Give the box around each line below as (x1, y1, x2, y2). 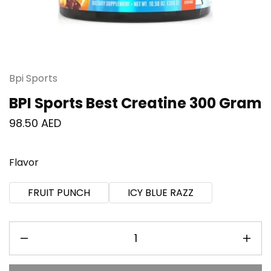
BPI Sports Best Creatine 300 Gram (9, 93, 262, 113)
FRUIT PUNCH (28, 185, 90, 200)
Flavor (9, 155, 39, 169)
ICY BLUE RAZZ (128, 185, 194, 200)
